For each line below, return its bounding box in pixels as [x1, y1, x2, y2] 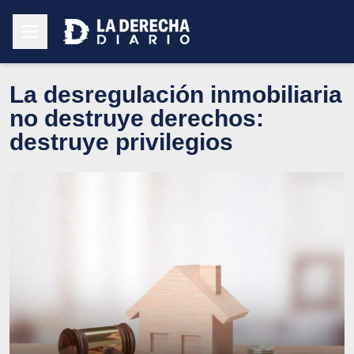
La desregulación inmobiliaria [9, 81, 342, 107]
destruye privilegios [9, 128, 233, 155]
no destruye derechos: [9, 104, 264, 131]
